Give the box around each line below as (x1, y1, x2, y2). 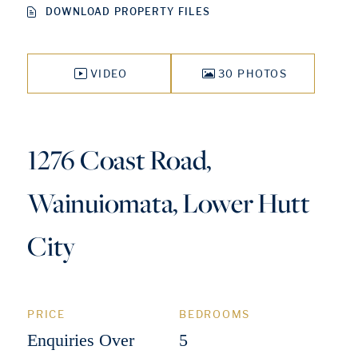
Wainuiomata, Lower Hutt (27, 185, 310, 221)
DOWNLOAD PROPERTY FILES (46, 6, 211, 18)
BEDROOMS (179, 308, 251, 320)
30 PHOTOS (218, 67, 287, 80)
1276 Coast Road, (27, 141, 211, 177)
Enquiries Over (27, 330, 134, 350)
